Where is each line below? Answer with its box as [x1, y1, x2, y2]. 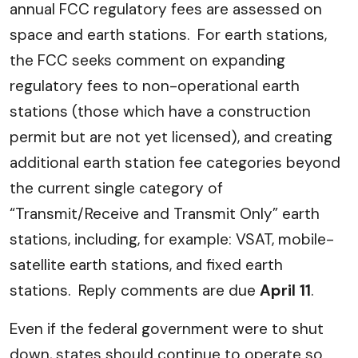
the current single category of [10, 178, 223, 198]
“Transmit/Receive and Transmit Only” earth [10, 204, 320, 224]
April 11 [260, 280, 311, 300]
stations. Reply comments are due [10, 280, 260, 300]
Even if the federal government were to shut [10, 319, 324, 339]
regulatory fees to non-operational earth [10, 76, 300, 96]
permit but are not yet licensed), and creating [10, 127, 332, 147]
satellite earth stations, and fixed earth [10, 255, 283, 275]
